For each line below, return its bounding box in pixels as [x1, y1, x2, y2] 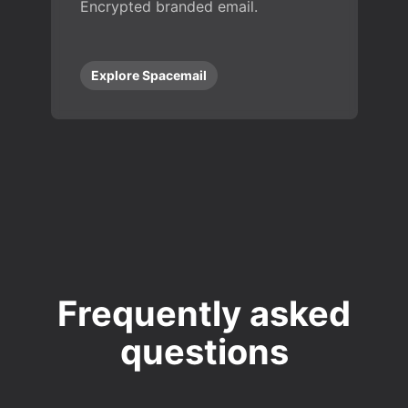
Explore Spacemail [90, 67, 207, 83]
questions [119, 331, 289, 372]
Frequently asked [57, 292, 351, 334]
